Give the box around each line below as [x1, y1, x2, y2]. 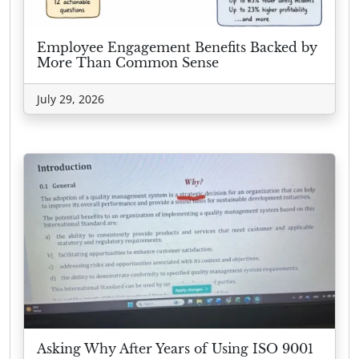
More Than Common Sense [37, 54, 219, 71]
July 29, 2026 [37, 91, 104, 107]
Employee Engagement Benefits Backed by [37, 39, 317, 56]
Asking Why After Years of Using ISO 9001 [37, 341, 313, 357]
